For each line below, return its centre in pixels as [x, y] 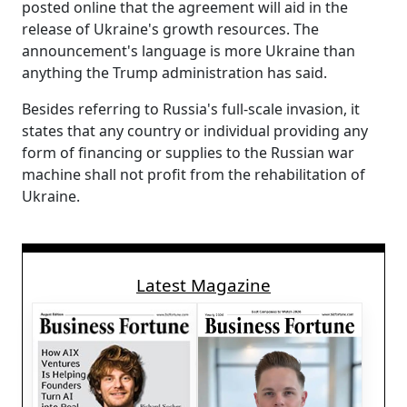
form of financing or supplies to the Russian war [188, 153]
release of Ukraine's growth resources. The [170, 30]
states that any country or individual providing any [195, 131]
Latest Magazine [203, 286]
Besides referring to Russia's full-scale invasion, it [191, 109]
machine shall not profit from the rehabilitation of [194, 175]
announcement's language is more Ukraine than [189, 51]
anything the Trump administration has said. [174, 73]
